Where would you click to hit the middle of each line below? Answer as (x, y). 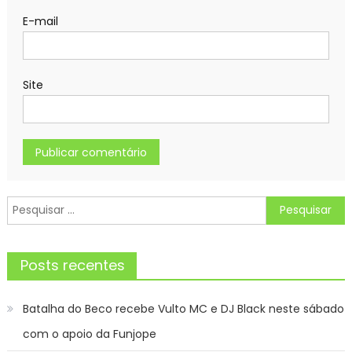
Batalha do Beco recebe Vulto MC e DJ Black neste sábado (183, 308)
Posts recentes (72, 265)
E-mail (40, 21)
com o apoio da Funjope (89, 334)
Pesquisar (32, 205)
